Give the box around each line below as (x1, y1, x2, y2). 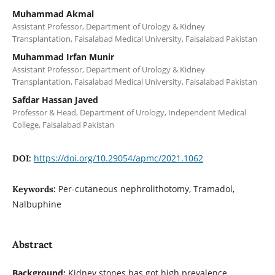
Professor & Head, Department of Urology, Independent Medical (12, 106, 246, 118)
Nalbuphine (12, 198, 61, 210)
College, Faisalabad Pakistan (12, 118, 114, 130)
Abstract (12, 238, 53, 250)
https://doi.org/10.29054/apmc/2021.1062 (33, 152, 203, 164)
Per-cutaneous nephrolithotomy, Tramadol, (58, 182, 234, 195)
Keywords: (12, 183, 58, 195)
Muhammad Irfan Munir (12, 50, 114, 63)
